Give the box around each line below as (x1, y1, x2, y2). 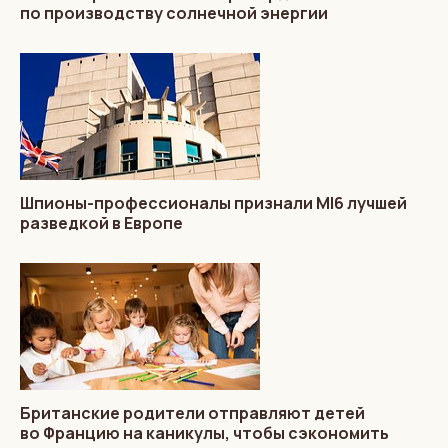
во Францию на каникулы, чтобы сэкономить (20, 421, 389, 444)
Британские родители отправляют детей (20, 401, 365, 424)
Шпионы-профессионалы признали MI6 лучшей (20, 191, 407, 214)
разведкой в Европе (20, 211, 183, 234)
